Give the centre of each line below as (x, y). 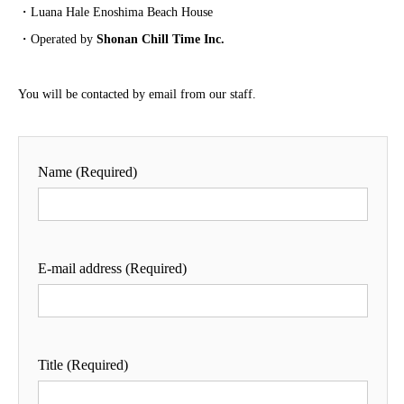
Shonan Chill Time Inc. (161, 40)
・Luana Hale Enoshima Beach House (115, 13)
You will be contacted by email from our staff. (137, 95)
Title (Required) (83, 365)
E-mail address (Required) (112, 269)
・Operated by (57, 40)
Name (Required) (87, 171)
